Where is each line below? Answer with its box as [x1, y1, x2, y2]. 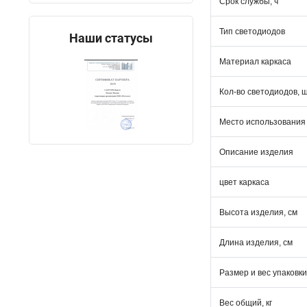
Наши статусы [69, 31, 153, 45]
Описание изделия [219, 147, 293, 157]
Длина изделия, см [219, 238, 293, 247]
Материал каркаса [219, 57, 291, 66]
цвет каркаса [219, 177, 269, 187]
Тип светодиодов [219, 27, 285, 36]
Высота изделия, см [219, 208, 297, 217]
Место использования [219, 117, 306, 127]
